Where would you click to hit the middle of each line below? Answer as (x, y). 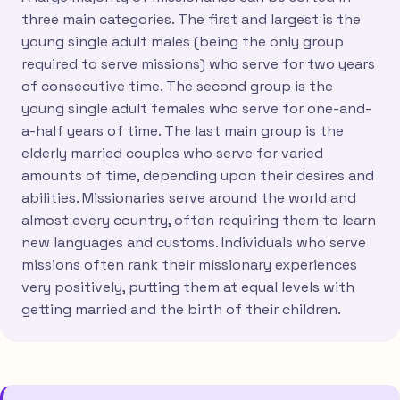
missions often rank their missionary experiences (189, 265)
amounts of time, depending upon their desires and (198, 176)
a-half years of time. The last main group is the (183, 131)
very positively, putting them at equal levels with (188, 287)
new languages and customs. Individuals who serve (194, 243)
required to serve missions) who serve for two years (198, 64)
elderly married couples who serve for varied (172, 154)
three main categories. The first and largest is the (191, 20)
